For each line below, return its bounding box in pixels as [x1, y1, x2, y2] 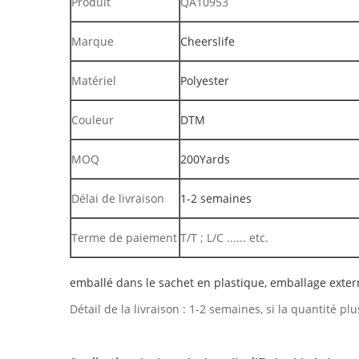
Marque [71, 34, 114, 49]
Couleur [71, 112, 114, 127]
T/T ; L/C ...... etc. [180, 230, 268, 245]
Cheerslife [180, 34, 235, 49]
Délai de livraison [71, 191, 164, 206]
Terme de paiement [71, 230, 177, 245]
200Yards [180, 151, 230, 167]
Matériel [71, 73, 116, 88]
